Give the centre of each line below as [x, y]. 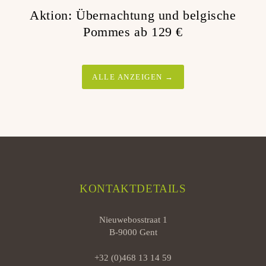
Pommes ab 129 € [133, 32]
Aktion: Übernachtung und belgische [133, 15]
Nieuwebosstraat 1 [133, 220]
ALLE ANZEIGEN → [133, 77]
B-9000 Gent [133, 232]
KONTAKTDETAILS [133, 189]
